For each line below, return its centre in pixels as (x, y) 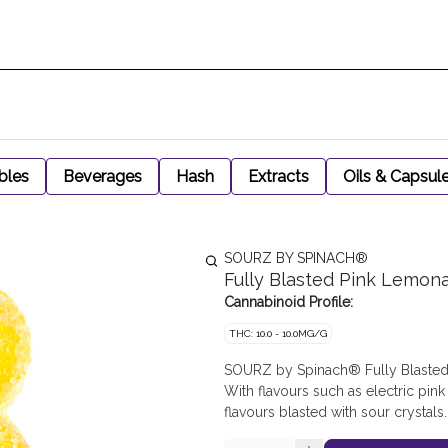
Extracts (278, 176)
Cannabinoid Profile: (288, 302)
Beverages (102, 176)
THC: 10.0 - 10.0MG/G (278, 333)
